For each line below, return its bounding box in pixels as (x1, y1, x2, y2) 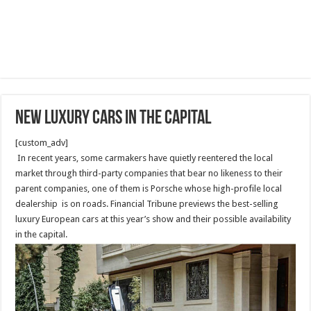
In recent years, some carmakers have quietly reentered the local (15, 153, 274, 163)
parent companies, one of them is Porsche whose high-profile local (15, 183, 283, 194)
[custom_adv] (15, 137, 69, 148)
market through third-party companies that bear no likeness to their (15, 168, 283, 178)
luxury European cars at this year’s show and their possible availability (15, 214, 292, 224)
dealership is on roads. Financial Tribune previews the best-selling (15, 199, 279, 209)
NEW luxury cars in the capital (15, 109, 212, 128)
